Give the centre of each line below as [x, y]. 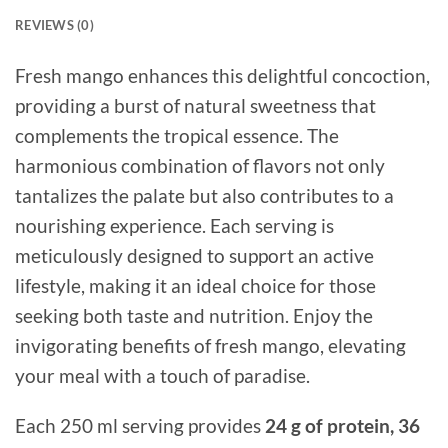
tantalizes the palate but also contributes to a [204, 195]
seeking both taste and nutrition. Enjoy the [194, 315]
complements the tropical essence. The [177, 135]
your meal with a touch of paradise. [162, 375]
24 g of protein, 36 [342, 426]
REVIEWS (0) [54, 24]
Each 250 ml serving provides [140, 426]
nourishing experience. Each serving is [174, 225]
